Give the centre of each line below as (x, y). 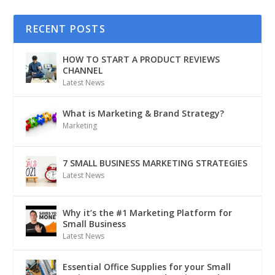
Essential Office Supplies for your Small (147, 266)
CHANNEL (83, 70)
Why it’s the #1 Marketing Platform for (148, 212)
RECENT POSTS (66, 29)
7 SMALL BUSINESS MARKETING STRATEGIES (155, 163)
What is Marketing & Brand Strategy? (144, 113)
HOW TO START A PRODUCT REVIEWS (141, 59)
